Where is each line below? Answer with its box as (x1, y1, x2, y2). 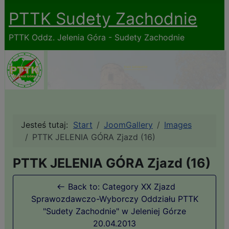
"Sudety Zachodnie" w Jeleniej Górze (43, 205, 186, 216)
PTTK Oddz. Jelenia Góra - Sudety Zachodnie (8, 32, 185, 42)
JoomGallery (103, 120, 153, 130)
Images (164, 120, 192, 130)
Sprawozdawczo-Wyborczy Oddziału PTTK (31, 193, 198, 204)
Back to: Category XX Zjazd (68, 181, 175, 192)
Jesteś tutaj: (20, 120, 73, 130)
